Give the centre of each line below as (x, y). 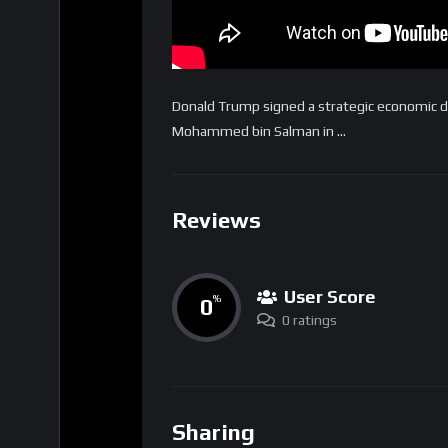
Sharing (213, 431)
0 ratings (309, 319)
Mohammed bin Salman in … (259, 131)
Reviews (216, 220)
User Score (330, 296)
